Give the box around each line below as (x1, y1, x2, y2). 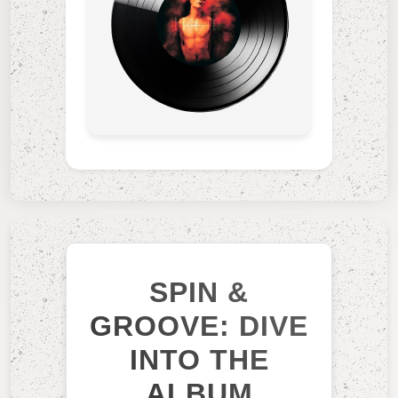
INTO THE (129, 343, 269, 376)
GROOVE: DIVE (90, 309, 308, 342)
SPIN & (149, 275, 249, 308)
